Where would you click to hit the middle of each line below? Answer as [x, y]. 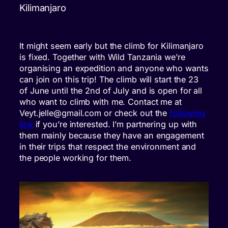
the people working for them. [76, 158]
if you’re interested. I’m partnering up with [115, 124]
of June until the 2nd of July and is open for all [111, 91]
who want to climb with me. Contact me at [101, 102]
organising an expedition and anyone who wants [114, 68]
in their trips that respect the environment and [108, 147]
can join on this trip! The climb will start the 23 [109, 80]
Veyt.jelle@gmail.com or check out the [95, 113]
